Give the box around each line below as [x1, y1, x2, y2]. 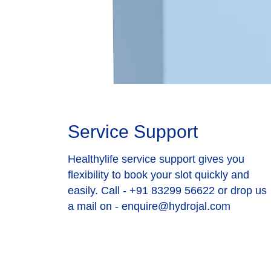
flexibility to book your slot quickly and [68, 169, 249, 181]
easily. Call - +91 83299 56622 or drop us [68, 184, 267, 197]
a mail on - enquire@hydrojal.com [68, 200, 230, 212]
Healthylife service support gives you [68, 153, 244, 165]
